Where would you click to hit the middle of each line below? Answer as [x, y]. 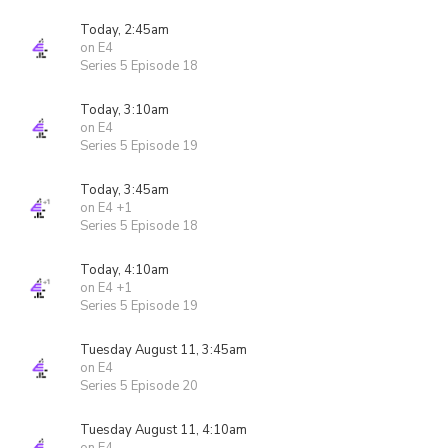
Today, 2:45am [124, 30]
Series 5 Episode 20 [139, 386]
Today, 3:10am [124, 110]
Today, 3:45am [124, 190]
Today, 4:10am [124, 270]
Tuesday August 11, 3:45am [163, 350]
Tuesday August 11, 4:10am [163, 430]
